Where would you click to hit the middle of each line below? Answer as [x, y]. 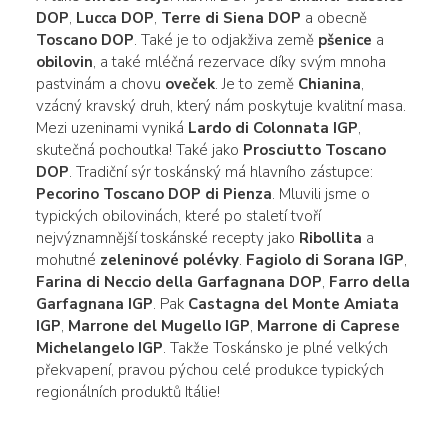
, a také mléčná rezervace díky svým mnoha [239, 61]
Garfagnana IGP [94, 303]
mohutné [67, 259]
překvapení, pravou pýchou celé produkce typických [209, 369]
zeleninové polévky [169, 259]
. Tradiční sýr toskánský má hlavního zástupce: [220, 171]
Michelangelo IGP [99, 347]
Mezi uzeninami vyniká [111, 127]
